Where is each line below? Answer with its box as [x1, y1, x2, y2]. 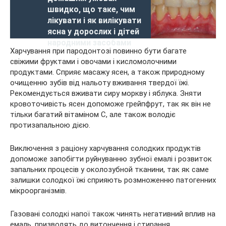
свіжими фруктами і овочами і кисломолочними [10, 57, 177, 66]
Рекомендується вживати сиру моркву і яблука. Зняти [10, 89, 201, 98]
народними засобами [47, 38, 131, 47]
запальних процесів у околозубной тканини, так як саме [10, 165, 209, 174]
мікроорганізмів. [10, 186, 67, 195]
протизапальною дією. [10, 121, 90, 130]
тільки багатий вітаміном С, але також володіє [10, 110, 176, 119]
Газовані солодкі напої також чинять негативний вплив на [10, 209, 215, 218]
